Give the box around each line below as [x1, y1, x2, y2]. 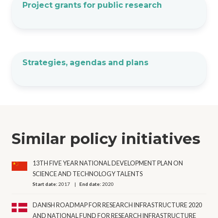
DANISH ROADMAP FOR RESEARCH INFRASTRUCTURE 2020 [33, 201, 202, 209]
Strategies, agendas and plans [22, 57, 148, 67]
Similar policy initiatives [12, 129, 200, 148]
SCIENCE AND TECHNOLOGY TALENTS [33, 170, 143, 178]
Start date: [33, 181, 59, 187]
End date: [79, 181, 103, 187]
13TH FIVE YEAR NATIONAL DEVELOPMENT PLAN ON [33, 160, 183, 167]
